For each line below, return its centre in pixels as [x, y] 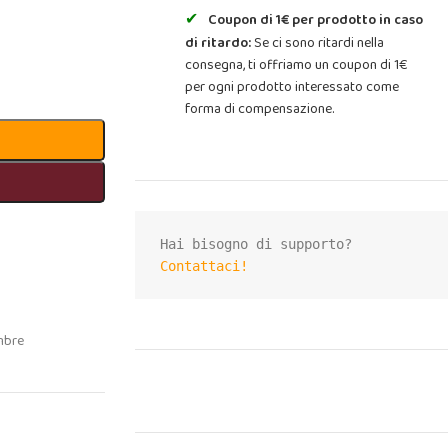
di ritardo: [217, 43]
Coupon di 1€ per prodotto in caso [315, 20]
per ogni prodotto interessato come [291, 87]
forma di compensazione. [259, 109]
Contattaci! [203, 266]
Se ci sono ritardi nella [317, 43]
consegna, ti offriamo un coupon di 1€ [296, 65]
